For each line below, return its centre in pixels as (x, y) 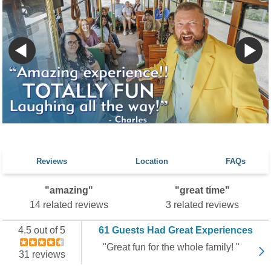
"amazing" (69, 190)
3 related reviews (202, 205)
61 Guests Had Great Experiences (175, 230)
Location (152, 161)
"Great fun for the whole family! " (171, 247)
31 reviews (42, 254)
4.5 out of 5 (42, 230)
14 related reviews (69, 205)
